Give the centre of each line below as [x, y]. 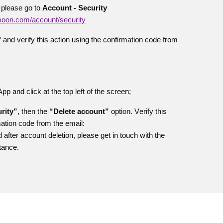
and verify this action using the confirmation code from [90, 40]
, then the [34, 111]
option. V [124, 111]
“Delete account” [79, 111]
